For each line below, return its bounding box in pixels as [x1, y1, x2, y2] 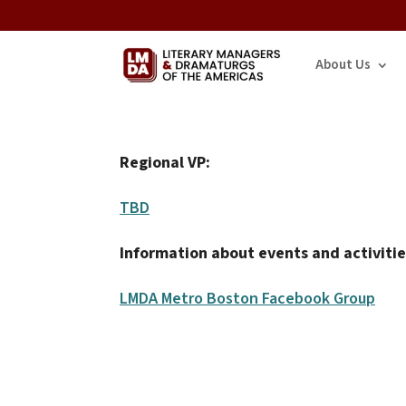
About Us [315, 55, 371, 74]
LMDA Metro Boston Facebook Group [120, 286, 375, 310]
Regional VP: [120, 150, 210, 174]
